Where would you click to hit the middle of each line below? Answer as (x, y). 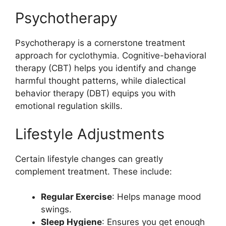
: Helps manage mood (157, 197)
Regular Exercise (76, 197)
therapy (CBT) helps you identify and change (106, 68)
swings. (56, 209)
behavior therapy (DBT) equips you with (95, 93)
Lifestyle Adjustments (90, 134)
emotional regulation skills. (69, 106)
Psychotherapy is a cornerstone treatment (100, 43)
